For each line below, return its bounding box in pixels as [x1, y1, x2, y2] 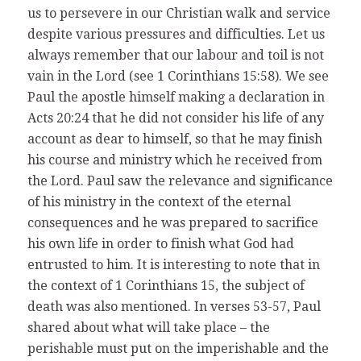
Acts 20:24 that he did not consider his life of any [27, 110, 324, 127]
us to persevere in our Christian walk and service [27, 6, 330, 22]
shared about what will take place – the [27, 320, 270, 336]
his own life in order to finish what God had [27, 236, 294, 252]
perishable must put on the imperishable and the [27, 341, 329, 357]
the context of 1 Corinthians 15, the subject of [27, 278, 305, 294]
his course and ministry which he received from [27, 152, 322, 168]
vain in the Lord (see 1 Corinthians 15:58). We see [27, 68, 329, 85]
